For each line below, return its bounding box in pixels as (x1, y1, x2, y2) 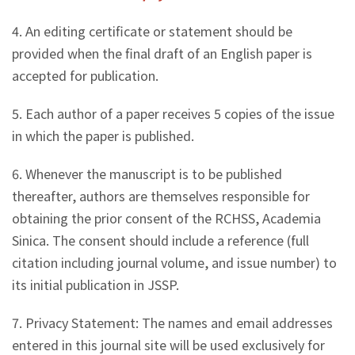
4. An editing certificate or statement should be (12, 21, 292, 41)
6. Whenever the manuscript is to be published (12, 164, 282, 184)
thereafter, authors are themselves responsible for (12, 186, 310, 206)
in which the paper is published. (12, 126, 194, 146)
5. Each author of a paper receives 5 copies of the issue (12, 104, 334, 124)
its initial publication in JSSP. (12, 275, 179, 295)
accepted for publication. (12, 66, 158, 86)
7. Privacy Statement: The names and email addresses (12, 313, 333, 333)
